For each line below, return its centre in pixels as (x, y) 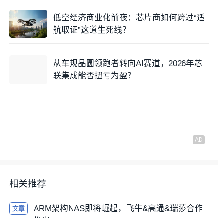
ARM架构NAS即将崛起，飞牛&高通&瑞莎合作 (118, 208)
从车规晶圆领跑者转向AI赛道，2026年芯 (127, 64)
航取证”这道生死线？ (91, 30)
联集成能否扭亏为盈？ (94, 76)
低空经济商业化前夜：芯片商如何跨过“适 (129, 18)
